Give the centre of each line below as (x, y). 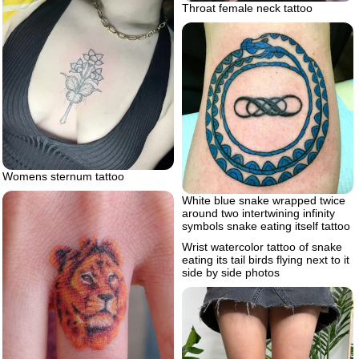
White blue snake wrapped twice (264, 200)
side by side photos (231, 272)
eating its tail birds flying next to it (266, 259)
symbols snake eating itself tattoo (266, 226)
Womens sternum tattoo (63, 176)
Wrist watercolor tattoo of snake (262, 246)
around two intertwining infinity (258, 213)
